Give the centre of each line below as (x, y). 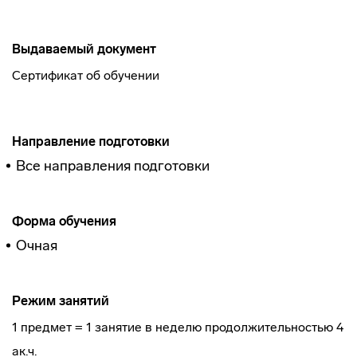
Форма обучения (64, 221)
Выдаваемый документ (84, 49)
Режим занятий (61, 301)
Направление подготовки (91, 141)
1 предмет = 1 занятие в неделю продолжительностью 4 (178, 327)
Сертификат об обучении (86, 75)
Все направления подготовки (113, 166)
